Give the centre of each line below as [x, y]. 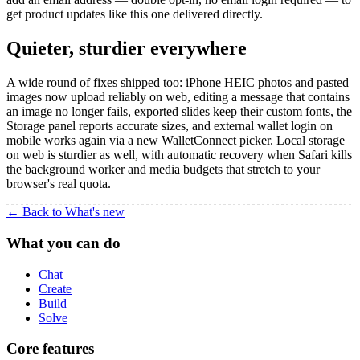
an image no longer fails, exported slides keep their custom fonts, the [179, 112]
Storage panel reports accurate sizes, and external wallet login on [170, 126]
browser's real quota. [59, 184]
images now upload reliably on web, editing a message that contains [178, 97]
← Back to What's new [65, 212]
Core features [50, 349]
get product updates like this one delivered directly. [135, 14]
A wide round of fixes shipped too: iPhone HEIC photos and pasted [178, 83]
